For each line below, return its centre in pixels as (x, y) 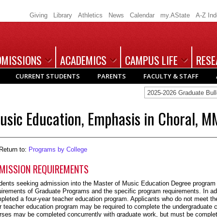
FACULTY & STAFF (171, 76)
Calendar (142, 15)
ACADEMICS (83, 60)
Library (63, 15)
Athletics (90, 15)
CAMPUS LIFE (151, 60)
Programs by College (58, 149)
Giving (39, 15)
